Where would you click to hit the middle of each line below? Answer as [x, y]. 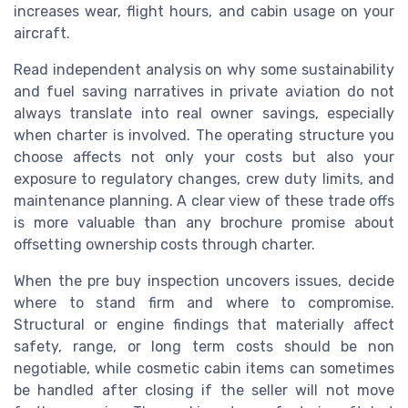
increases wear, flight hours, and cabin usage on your [204, 12]
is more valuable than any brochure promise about [204, 223]
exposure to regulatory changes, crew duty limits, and [204, 179]
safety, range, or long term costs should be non [204, 347]
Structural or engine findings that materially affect [204, 325]
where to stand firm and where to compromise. [204, 303]
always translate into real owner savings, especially [204, 114]
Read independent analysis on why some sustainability [204, 70]
